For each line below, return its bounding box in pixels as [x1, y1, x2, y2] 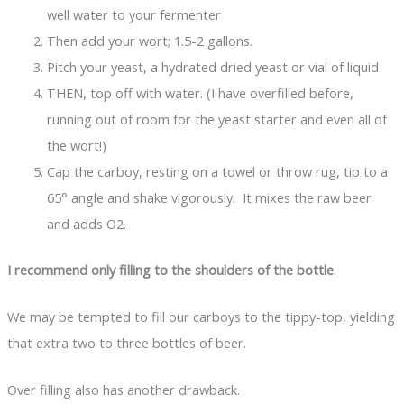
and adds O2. [46, 214, 126, 233]
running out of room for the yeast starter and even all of [46, 109, 387, 128]
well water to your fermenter [46, 5, 221, 23]
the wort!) [46, 135, 106, 154]
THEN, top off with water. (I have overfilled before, [46, 83, 353, 102]
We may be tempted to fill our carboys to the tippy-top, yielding [6, 307, 395, 326]
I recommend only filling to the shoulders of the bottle [6, 260, 334, 279]
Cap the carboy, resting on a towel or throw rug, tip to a [46, 161, 388, 180]
